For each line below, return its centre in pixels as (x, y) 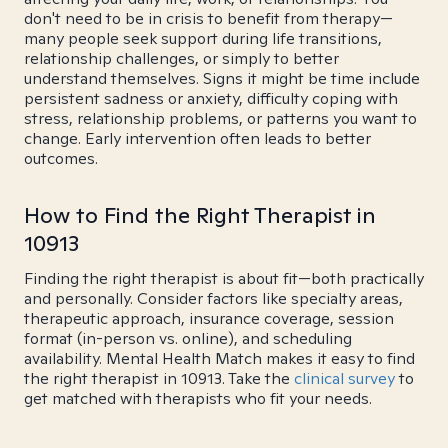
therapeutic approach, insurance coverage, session (209, 318)
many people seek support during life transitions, (203, 38)
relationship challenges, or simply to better (181, 58)
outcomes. (61, 158)
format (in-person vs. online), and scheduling (188, 338)
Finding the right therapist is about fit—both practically (224, 278)
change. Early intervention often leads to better (197, 138)
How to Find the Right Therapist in (200, 215)
